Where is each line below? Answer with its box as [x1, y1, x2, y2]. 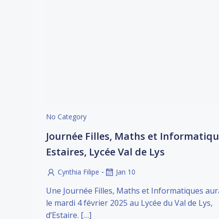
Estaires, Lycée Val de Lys [46, 145, 165, 158]
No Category [46, 112, 87, 121]
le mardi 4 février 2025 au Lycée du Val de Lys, [46, 197, 213, 208]
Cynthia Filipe [58, 167, 99, 176]
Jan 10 [116, 167, 135, 176]
